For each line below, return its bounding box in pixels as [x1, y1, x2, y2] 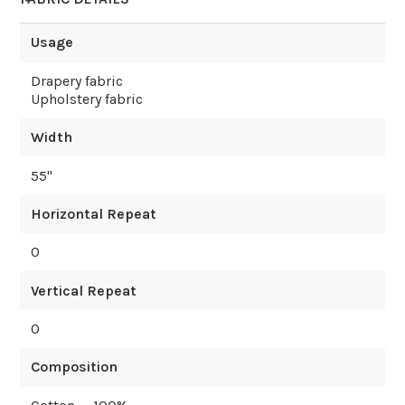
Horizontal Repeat [30, 204, 156, 222]
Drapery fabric [30, 71, 123, 89]
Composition [30, 358, 118, 376]
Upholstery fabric [30, 89, 143, 108]
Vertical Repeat [30, 281, 137, 299]
